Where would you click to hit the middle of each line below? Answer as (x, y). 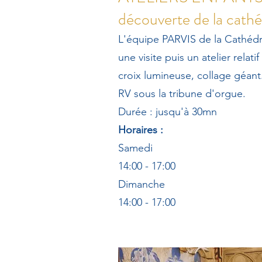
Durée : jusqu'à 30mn (168, 112)
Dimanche (143, 184)
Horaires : (141, 130)
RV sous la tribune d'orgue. (182, 94)
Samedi (137, 148)
